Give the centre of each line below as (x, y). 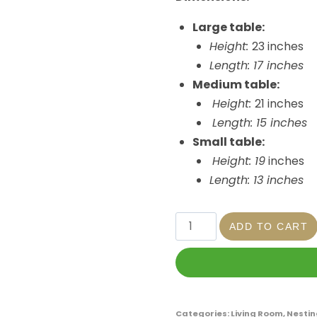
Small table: (228, 142)
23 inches (277, 46)
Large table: (228, 27)
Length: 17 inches (256, 65)
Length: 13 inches (256, 180)
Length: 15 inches (259, 122)
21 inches (279, 103)
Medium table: (236, 84)
